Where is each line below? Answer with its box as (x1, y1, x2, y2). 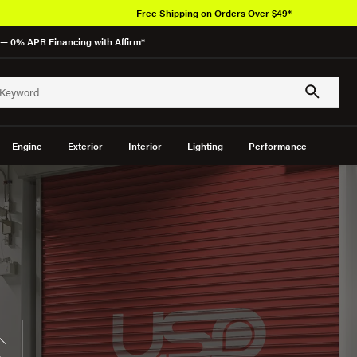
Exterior (67, 139, 103, 153)
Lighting (186, 139, 223, 153)
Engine (11, 139, 42, 153)
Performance (248, 139, 307, 153)
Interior (127, 139, 162, 153)
